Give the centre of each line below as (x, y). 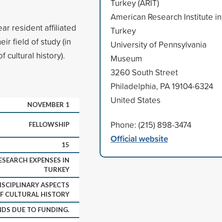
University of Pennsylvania (158, 44)
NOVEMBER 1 (48, 104)
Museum (126, 58)
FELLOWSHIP (49, 124)
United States (135, 100)
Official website (139, 138)
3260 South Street (144, 72)
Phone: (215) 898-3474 (151, 124)
